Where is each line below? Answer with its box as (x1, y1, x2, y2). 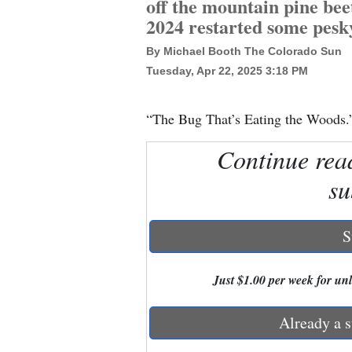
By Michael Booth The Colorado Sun (146, 45, 342, 57)
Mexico (13, 49, 52, 67)
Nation (13, 83, 49, 101)
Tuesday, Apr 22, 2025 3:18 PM (146, 64, 308, 77)
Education (13, 162, 68, 180)
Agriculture (13, 240, 75, 258)
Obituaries (13, 275, 69, 293)
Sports (13, 310, 48, 328)
